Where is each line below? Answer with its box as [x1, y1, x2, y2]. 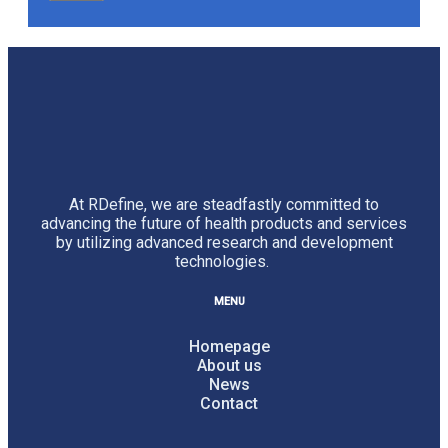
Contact [200, 394, 258, 414]
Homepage [188, 337, 270, 357]
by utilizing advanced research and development [55, 233, 393, 253]
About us [196, 356, 262, 376]
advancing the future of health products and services [41, 214, 407, 234]
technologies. [175, 252, 273, 272]
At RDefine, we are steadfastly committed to [69, 195, 379, 215]
